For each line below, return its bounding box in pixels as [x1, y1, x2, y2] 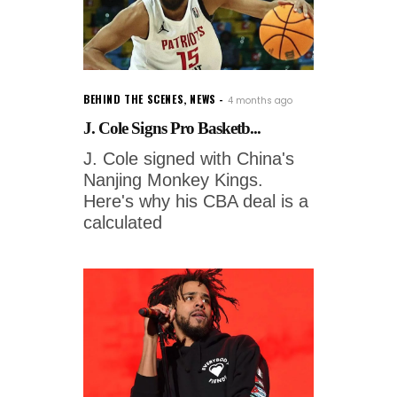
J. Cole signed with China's [83, 149, 294, 169]
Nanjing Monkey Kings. [83, 170, 263, 191]
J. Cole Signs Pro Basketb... [83, 119, 261, 138]
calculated [83, 213, 162, 233]
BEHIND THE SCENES [83, 91, 184, 107]
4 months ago [227, 94, 292, 108]
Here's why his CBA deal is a [83, 191, 308, 212]
